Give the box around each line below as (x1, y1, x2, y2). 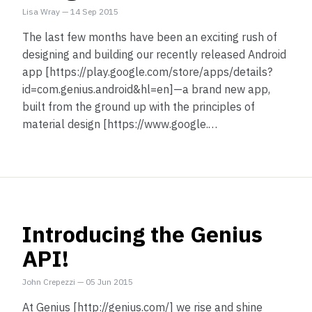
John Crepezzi (22, 276, 75, 287)
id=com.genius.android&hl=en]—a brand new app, (22, 82, 270, 96)
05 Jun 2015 (86, 276, 133, 287)
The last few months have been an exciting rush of (22, 30, 277, 44)
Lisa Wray (22, 6, 60, 17)
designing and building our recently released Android (22, 47, 286, 61)
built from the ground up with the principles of (22, 100, 255, 114)
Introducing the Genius (22, 219, 263, 249)
